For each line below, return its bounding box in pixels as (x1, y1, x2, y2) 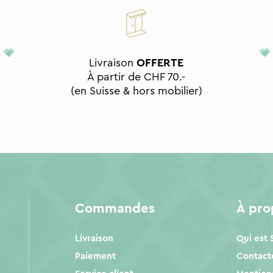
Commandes (75, 201, 155, 215)
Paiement (75, 251, 116, 261)
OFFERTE (136, 57, 184, 69)
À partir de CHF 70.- (87, 71, 186, 83)
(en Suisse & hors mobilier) (70, 85, 202, 97)
